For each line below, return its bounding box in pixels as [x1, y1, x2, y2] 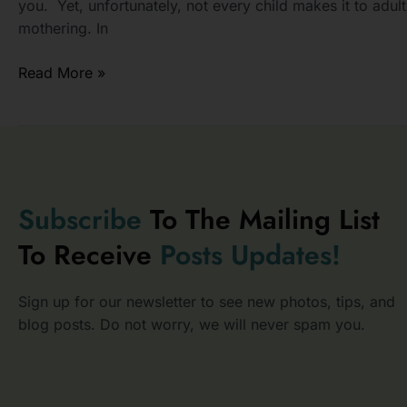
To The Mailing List [142, 200, 380, 240]
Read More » [18, 63, 105, 82]
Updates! [231, 235, 341, 275]
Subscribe [18, 200, 142, 240]
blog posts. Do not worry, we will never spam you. [18, 315, 365, 334]
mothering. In [18, 18, 108, 37]
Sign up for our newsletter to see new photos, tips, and [18, 293, 395, 312]
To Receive [18, 235, 160, 275]
